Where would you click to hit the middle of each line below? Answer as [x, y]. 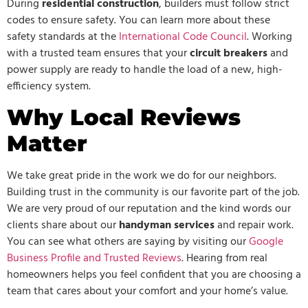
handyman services [167, 225]
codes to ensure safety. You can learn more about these [139, 20]
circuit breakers [229, 53]
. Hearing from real [224, 258]
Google [266, 242]
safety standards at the [62, 37]
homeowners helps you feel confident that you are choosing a [154, 275]
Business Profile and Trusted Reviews [94, 258]
